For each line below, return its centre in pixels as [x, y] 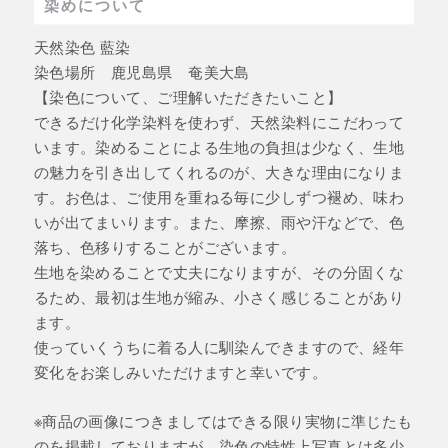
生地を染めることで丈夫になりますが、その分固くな [219, 271]
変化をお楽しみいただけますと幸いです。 [180, 371]
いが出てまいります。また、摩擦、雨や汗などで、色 [219, 221]
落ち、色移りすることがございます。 [165, 246]
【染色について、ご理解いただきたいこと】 [188, 96]
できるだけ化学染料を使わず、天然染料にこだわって [219, 121]
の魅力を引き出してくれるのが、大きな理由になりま [219, 171]
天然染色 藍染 [82, 46]
